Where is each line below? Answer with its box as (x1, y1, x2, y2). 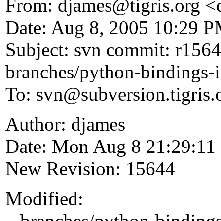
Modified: (5, 188, 83, 210)
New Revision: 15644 (5, 158, 175, 180)
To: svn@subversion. (5, 83, 170, 105)
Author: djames (5, 113, 125, 135)
